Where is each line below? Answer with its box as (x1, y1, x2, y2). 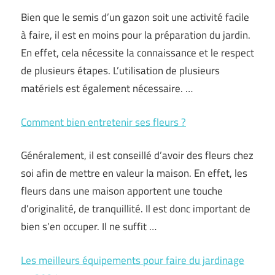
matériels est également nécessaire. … (21, 80, 193, 96)
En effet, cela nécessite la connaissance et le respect (21, 45, 254, 61)
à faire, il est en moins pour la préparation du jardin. (21, 27, 250, 43)
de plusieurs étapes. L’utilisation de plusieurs (21, 63, 220, 79)
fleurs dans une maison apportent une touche (21, 183, 223, 199)
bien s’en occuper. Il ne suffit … (21, 219, 157, 234)
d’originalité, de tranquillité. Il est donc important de (21, 201, 250, 217)
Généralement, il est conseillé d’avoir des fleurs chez (21, 147, 254, 163)
